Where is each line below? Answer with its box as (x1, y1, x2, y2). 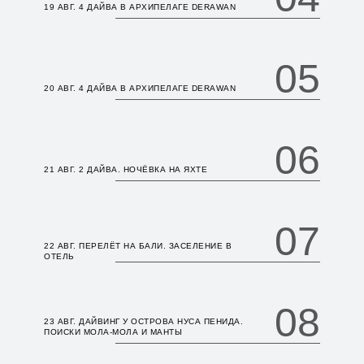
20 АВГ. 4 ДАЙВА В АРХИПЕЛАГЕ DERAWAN (44, 84, 236, 93)
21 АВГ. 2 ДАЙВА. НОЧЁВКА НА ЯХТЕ (44, 165, 207, 174)
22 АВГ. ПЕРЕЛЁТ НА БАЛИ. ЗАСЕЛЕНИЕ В (44, 241, 232, 250)
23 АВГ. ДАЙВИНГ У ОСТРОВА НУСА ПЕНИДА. (44, 317, 243, 326)
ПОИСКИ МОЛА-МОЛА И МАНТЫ (44, 327, 182, 336)
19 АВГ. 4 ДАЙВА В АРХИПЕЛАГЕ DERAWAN (44, 2, 236, 11)
